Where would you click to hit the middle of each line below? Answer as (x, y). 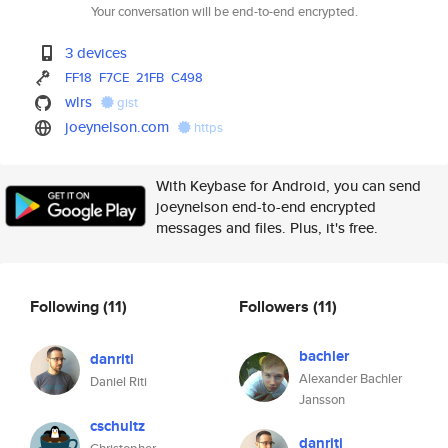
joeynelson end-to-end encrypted (266, 206)
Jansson (322, 399)
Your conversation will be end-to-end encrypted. (224, 11)
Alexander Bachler (350, 378)
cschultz (117, 426)
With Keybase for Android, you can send (288, 185)
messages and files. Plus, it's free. (267, 227)
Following (66, 306)
